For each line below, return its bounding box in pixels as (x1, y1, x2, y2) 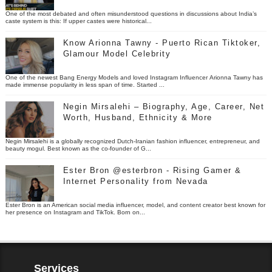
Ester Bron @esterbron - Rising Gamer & (63, 165, 242, 175)
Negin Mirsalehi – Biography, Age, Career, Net (63, 101, 265, 111)
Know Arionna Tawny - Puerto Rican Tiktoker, (63, 38, 261, 47)
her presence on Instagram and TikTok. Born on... (5, 208, 145, 216)
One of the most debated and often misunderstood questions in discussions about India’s (5, 10, 257, 17)
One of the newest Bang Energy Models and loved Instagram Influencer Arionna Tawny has (5, 73, 263, 81)
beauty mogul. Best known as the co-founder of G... (5, 144, 151, 152)
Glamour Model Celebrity (63, 49, 171, 58)
